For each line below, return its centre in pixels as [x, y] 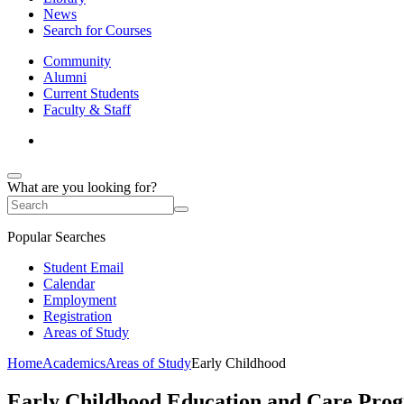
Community [77, 61]
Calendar [69, 284]
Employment [80, 300]
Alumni [65, 77]
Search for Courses [97, 30]
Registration [78, 316]
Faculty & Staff [87, 110]
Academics [74, 363]
